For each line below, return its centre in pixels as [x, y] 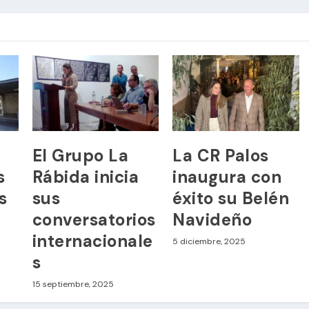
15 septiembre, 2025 [73, 284]
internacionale [92, 241]
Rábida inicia [86, 177]
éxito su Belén [231, 198]
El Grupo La [80, 155]
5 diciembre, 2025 [209, 241]
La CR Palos [221, 155]
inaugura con [227, 177]
